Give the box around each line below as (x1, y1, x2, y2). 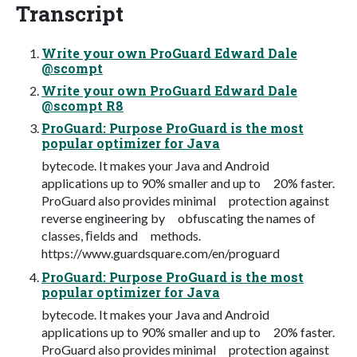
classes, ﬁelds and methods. (41, 227, 201, 243)
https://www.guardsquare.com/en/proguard (41, 245, 280, 261)
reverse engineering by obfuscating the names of (41, 210, 316, 226)
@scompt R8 (41, 96, 124, 114)
